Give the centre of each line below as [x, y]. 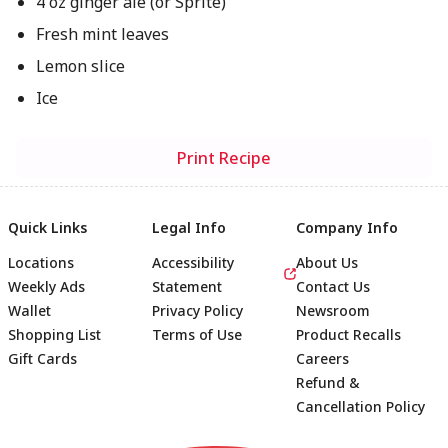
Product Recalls [348, 334]
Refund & [328, 382]
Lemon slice [80, 66]
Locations [41, 262]
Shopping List [54, 334]
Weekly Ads [46, 286]
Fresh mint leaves [102, 34]
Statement [187, 286]
